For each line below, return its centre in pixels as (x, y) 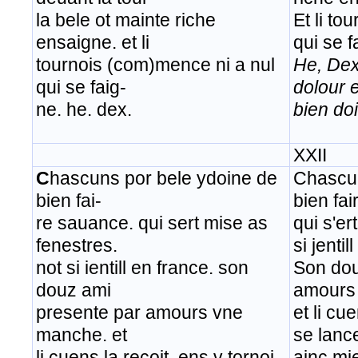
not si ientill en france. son (142, 268)
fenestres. (77, 246)
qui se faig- (81, 88)
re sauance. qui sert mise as (152, 223)
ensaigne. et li (93, 43)
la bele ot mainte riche (126, 20)
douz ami (74, 290)
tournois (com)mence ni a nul (155, 65)
